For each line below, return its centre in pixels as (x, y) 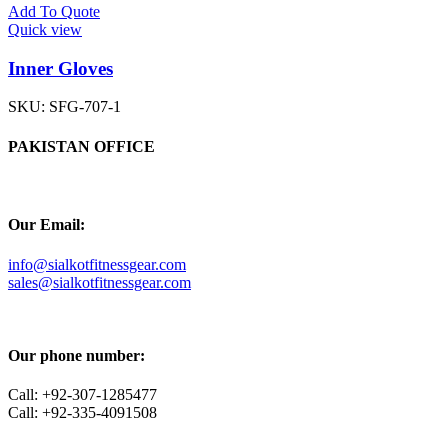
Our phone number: (76, 355)
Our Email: (46, 225)
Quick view (45, 29)
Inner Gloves (60, 68)
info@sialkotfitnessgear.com (97, 264)
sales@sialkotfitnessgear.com (99, 282)
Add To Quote (54, 11)
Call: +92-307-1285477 (82, 395)
